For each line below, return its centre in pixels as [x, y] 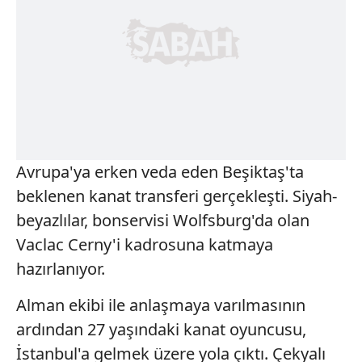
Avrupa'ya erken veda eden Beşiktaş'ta [160, 171]
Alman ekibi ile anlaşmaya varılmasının [161, 305]
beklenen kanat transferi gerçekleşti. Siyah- [177, 196]
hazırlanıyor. [61, 268]
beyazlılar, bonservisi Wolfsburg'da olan [163, 220]
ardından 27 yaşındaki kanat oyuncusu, [161, 329]
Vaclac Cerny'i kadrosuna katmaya [145, 244]
